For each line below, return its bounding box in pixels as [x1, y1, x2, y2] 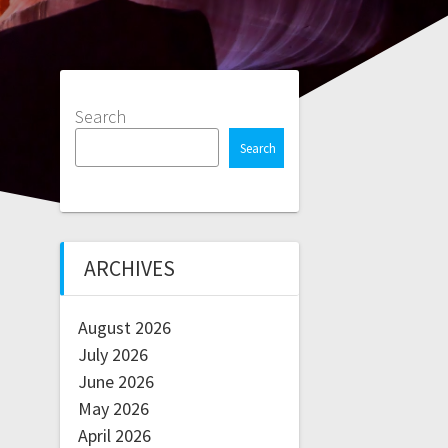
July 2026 [77, 342, 148, 366]
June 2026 [77, 369, 154, 393]
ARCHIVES [83, 254, 175, 282]
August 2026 [77, 315, 171, 339]
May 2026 [77, 396, 149, 420]
